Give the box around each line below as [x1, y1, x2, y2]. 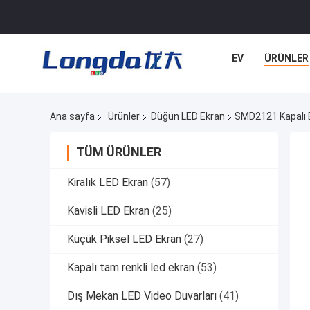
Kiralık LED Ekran [67, 176, 148, 190]
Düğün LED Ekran [151, 111, 225, 122]
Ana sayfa [50, 111, 95, 122]
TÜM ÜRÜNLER [76, 145, 161, 160]
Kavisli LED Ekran [67, 204, 149, 218]
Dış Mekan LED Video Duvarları [67, 289, 217, 303]
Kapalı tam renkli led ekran [67, 261, 194, 275]
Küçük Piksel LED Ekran [67, 232, 181, 246]
